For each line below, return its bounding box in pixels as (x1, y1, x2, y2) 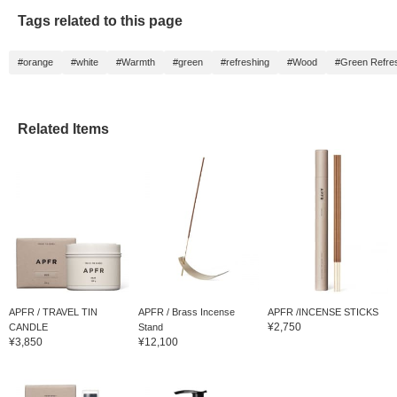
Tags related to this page (18, 13, 183, 29)
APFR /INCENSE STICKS (267, 306, 378, 317)
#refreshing (221, 57, 269, 68)
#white (71, 57, 98, 68)
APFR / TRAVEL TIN (9, 306, 97, 317)
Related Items (18, 121, 109, 137)
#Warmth (116, 57, 155, 68)
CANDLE (9, 321, 48, 332)
